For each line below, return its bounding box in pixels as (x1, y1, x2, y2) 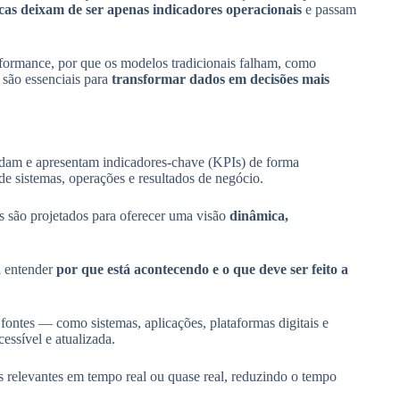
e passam (301, 2, 356, 18)
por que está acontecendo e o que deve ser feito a (55, 262, 348, 278)
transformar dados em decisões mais (111, 71, 329, 87)
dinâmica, (229, 208, 288, 224)
